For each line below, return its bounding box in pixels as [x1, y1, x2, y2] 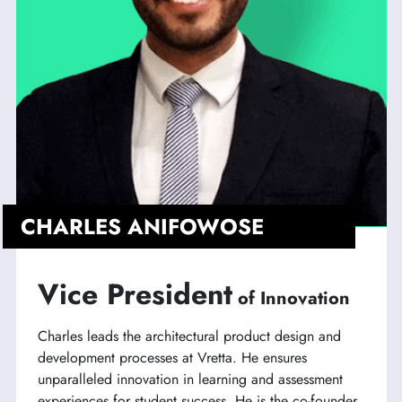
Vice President [37, 274, 232, 316]
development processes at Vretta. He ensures [37, 347, 307, 369]
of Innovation [237, 285, 350, 312]
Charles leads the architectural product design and [37, 326, 341, 347]
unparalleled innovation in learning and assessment [37, 369, 343, 390]
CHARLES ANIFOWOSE [20, 211, 264, 243]
